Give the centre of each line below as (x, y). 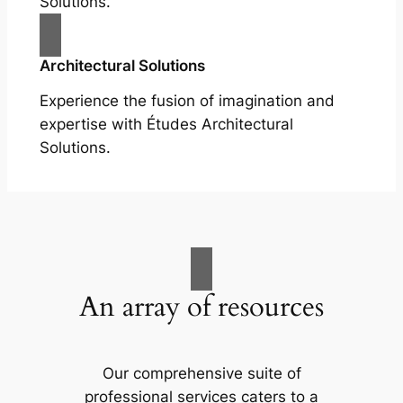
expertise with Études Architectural (166, 125)
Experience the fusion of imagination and (187, 101)
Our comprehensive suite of (201, 374)
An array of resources (201, 306)
